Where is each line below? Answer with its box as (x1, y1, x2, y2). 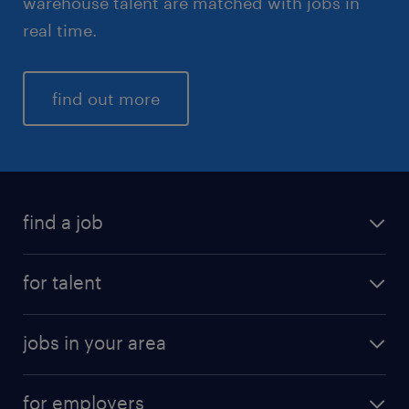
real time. (23, 19, 97, 40)
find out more (52, 88, 160, 109)
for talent (23, 270, 101, 293)
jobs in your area (23, 330, 166, 353)
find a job (23, 210, 103, 233)
